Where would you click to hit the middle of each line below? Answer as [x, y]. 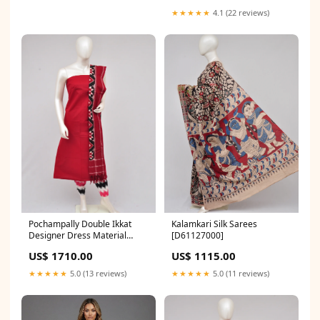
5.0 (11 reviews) [240, 274]
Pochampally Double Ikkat [80, 224]
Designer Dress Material [77, 236]
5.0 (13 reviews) [97, 274]
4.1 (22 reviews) [240, 12]
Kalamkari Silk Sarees [192, 224]
